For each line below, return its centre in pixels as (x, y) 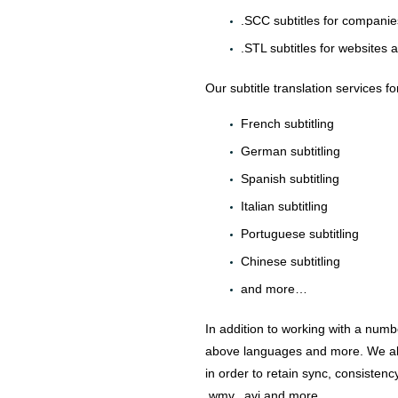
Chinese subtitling (291, 262)
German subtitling (291, 151)
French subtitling (287, 124)
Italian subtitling (284, 207)
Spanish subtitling (290, 179)
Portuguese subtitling (300, 234)
